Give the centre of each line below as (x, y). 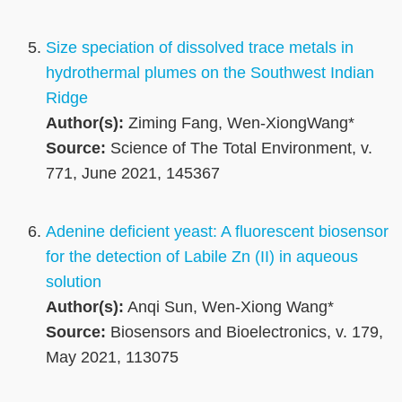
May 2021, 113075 (112, 358)
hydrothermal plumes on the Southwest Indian (210, 73)
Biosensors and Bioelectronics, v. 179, (245, 332)
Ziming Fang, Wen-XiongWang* (239, 123)
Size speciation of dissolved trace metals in (200, 48)
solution (74, 282)
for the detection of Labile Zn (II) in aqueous (202, 257)
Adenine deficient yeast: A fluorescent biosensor (217, 232)
